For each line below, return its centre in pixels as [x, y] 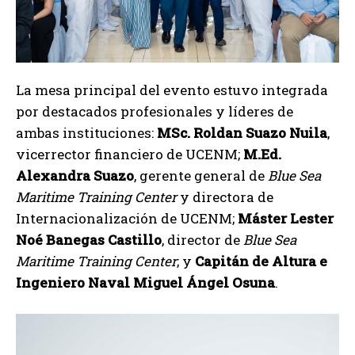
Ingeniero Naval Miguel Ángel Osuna [145, 282]
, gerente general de [201, 175]
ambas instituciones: [86, 132]
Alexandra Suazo [75, 175]
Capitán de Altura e [261, 261]
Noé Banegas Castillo [89, 239]
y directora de [225, 197]
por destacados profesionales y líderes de [155, 111]
